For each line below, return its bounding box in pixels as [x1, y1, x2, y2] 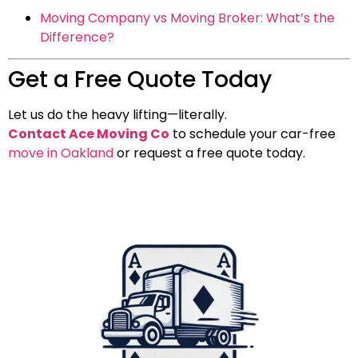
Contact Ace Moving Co [8, 125, 169, 144]
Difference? [40, 27, 114, 46]
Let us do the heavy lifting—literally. [8, 105, 227, 125]
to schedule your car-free [169, 125, 336, 144]
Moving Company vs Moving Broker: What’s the [40, 8, 335, 27]
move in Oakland [8, 144, 113, 163]
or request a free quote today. [113, 144, 305, 163]
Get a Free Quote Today [8, 64, 272, 96]
